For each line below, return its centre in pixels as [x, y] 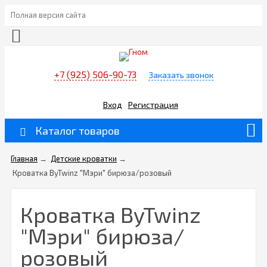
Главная [24, 159]
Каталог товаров [77, 131]
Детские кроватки [84, 159]
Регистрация [153, 104]
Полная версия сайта [48, 15]
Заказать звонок [181, 75]
